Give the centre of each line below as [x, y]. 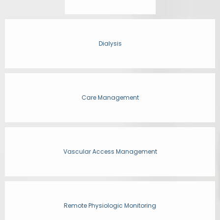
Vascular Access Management [110, 151]
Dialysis [110, 43]
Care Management [110, 97]
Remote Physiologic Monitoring [110, 206]
